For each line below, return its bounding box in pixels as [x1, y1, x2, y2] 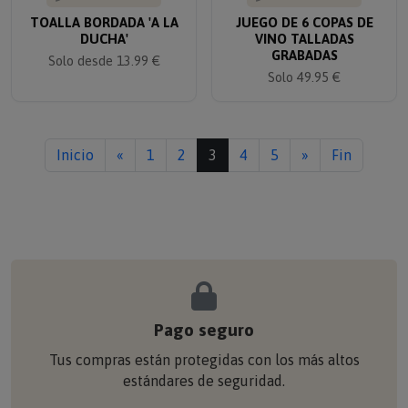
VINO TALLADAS [254, 19, 354, 36]
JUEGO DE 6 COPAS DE [235, 3, 373, 19]
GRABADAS [270, 36, 338, 52]
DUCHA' [79, 19, 128, 36]
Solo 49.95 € [268, 57, 341, 74]
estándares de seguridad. [123, 361, 285, 378]
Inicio [56, 135, 94, 152]
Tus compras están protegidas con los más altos [48, 340, 360, 357]
